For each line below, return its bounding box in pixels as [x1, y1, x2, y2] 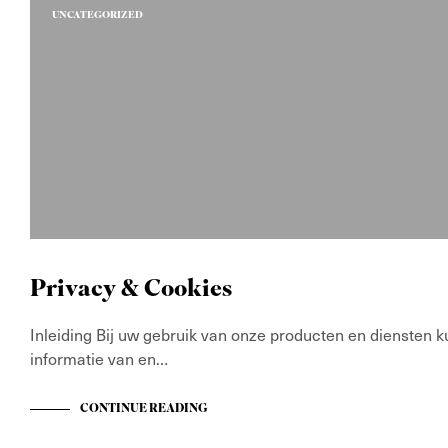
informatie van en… [30, 347, 168, 369]
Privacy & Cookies [30, 271, 232, 309]
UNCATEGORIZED [52, 7, 143, 24]
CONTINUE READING [80, 399, 208, 419]
